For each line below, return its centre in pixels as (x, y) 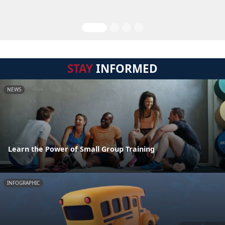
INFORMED (125, 69)
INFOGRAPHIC (23, 183)
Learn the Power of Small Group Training (81, 149)
